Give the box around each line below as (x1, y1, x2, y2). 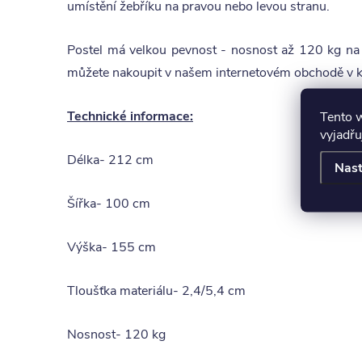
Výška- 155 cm (67, 238, 156, 256)
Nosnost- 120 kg (67, 326, 166, 343)
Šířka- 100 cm (67, 195, 150, 213)
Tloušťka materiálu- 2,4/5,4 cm (67, 282, 246, 300)
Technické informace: (67, 107, 193, 125)
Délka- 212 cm (67, 151, 154, 169)
